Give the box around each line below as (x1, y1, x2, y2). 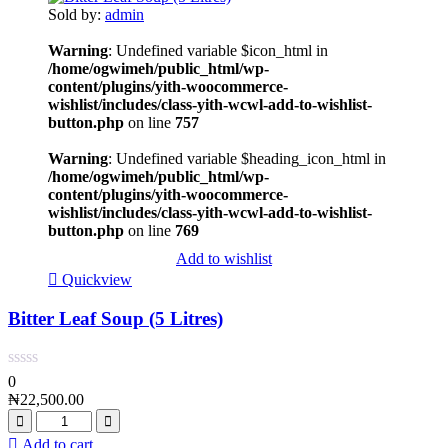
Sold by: (48, 5, 105, 23)
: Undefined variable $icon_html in (108, 41, 328, 59)
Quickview (62, 270, 132, 288)
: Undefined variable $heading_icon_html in (108, 149, 386, 167)
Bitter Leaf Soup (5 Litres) (8, 308, 223, 330)
